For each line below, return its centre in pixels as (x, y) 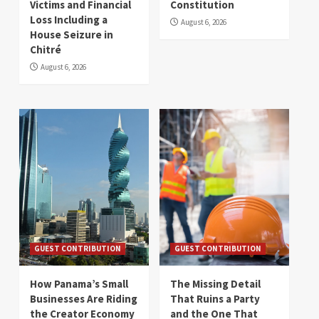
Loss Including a (69, 19)
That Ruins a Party (215, 298)
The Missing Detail (215, 283)
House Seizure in (72, 34)
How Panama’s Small (79, 283)
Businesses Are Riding (84, 298)
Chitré (46, 49)
